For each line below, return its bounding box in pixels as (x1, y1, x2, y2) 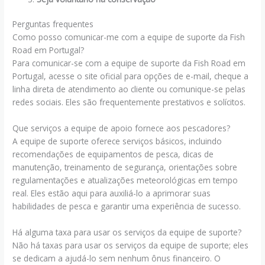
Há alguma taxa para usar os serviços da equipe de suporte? (12, 226, 242, 238)
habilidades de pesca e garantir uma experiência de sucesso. (12, 201, 241, 212)
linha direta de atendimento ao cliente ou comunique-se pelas (12, 83, 246, 95)
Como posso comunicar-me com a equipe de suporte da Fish (12, 31, 245, 43)
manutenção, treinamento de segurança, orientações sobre (12, 161, 238, 173)
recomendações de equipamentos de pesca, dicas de (12, 148, 214, 160)
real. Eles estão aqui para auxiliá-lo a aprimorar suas (12, 188, 211, 199)
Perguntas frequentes (12, 18, 94, 30)
